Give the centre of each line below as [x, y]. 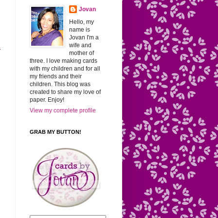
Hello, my [82, 22]
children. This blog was [60, 84]
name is [80, 30]
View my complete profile [63, 110]
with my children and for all [65, 69]
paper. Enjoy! [47, 100]
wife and [80, 45]
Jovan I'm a [84, 37]
